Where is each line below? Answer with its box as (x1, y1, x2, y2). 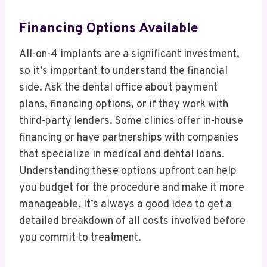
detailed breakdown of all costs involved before (19, 214, 246, 228)
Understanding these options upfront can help (19, 164, 237, 178)
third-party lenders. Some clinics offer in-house (19, 114, 243, 128)
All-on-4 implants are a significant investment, (19, 47, 240, 61)
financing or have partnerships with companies (19, 131, 239, 145)
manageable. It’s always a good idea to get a (19, 197, 232, 212)
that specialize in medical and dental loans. (19, 147, 225, 162)
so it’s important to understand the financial (19, 64, 228, 78)
